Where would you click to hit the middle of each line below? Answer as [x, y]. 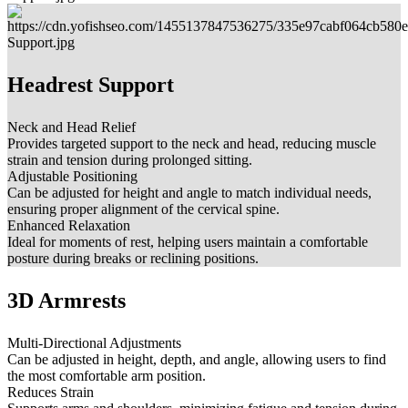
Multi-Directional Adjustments [94, 343]
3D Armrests [66, 301]
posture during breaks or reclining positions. [133, 259]
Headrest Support [91, 85]
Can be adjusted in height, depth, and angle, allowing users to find [197, 360]
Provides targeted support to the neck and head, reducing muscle [192, 144]
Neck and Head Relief [71, 127]
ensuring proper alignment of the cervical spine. [143, 209]
